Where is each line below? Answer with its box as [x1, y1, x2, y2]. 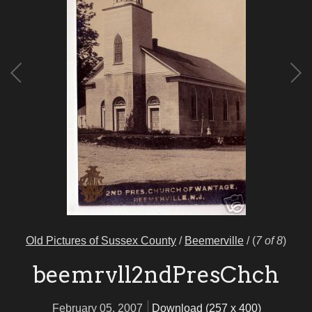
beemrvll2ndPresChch [33, 261, 279, 289]
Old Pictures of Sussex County [26, 235, 176, 247]
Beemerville [185, 235, 244, 247]
